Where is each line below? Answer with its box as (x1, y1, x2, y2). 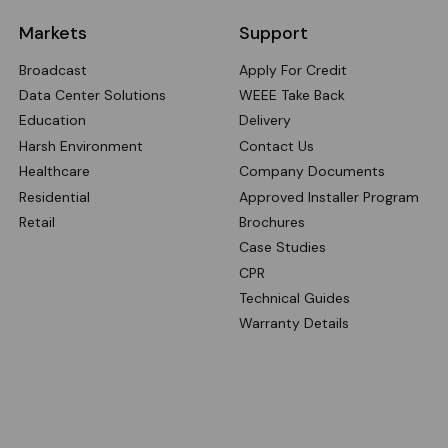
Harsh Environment (18, 136, 143, 155)
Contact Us (238, 136, 314, 155)
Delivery (238, 111, 291, 130)
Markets (18, 21, 87, 44)
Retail (18, 212, 55, 231)
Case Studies (238, 238, 326, 257)
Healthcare (18, 162, 90, 181)
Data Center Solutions (18, 86, 166, 105)
